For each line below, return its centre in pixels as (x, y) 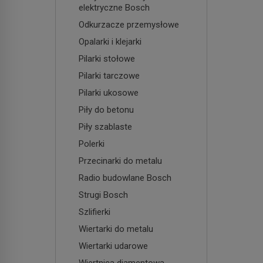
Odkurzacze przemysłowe (129, 24)
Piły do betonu (106, 109)
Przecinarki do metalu (120, 161)
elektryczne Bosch (114, 7)
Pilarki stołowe (107, 58)
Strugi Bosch (103, 195)
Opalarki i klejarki (110, 41)
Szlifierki (95, 212)
